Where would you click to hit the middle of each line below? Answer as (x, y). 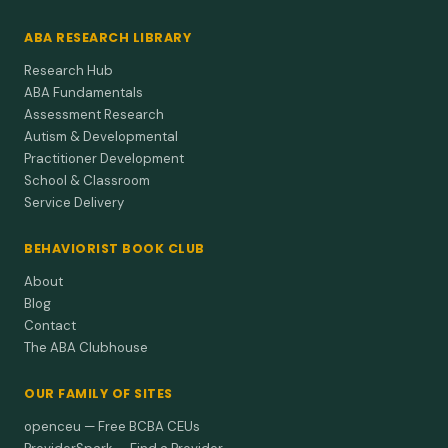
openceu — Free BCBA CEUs (112, 426)
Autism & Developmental (101, 136)
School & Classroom (87, 180)
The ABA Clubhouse (86, 347)
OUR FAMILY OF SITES (98, 393)
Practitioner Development (104, 158)
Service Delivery (74, 202)
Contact (50, 325)
